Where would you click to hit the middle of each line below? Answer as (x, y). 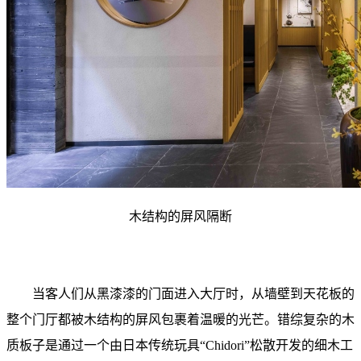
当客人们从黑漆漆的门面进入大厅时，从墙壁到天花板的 (180, 294)
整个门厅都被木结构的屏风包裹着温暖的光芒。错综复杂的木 (180, 320)
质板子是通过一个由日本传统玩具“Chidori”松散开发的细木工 (180, 345)
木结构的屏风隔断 (180, 216)
